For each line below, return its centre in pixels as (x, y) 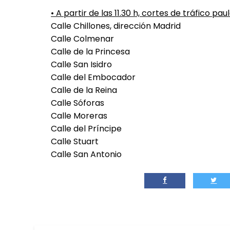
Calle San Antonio (87, 155)
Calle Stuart (75, 142)
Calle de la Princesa (91, 52)
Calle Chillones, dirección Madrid (116, 26)
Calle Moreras (79, 116)
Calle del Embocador (93, 78)
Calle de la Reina (84, 90)
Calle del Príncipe (87, 129)
